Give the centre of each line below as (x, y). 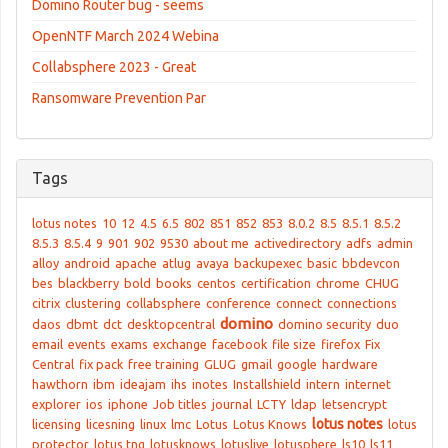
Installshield (267, 384)
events (87, 344)
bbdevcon (371, 263)
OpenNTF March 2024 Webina (125, 36)
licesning (110, 424)
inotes (210, 384)
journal (232, 404)
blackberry (88, 283)
